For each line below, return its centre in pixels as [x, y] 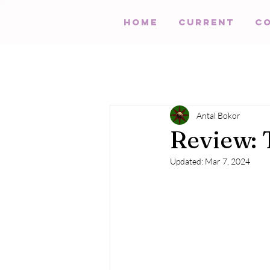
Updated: [187, 161]
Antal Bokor [218, 115]
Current [206, 22]
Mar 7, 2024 [228, 161]
